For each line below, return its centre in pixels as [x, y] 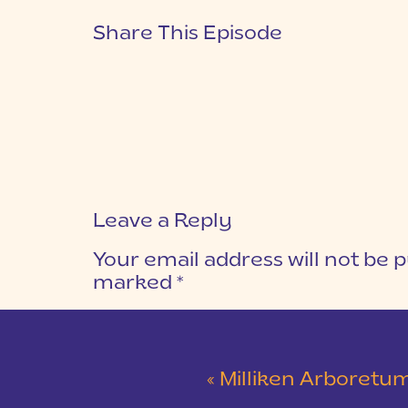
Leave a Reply [163, 222]
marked [135, 284]
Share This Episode [188, 34]
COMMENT [129, 318]
